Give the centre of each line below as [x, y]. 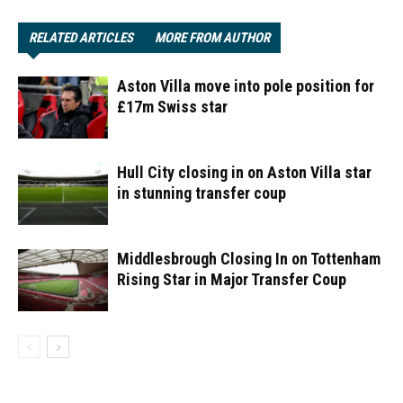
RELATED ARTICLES [81, 38]
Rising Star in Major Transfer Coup [232, 279]
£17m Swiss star [172, 107]
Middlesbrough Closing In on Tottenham [249, 259]
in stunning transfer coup [201, 193]
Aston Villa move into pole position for [246, 86]
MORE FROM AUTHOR [212, 38]
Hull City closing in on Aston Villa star [244, 172]
